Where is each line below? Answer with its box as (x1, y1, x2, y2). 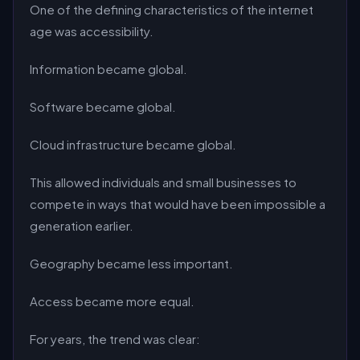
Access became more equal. (30, 293, 194, 309)
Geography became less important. (30, 256, 233, 271)
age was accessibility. (30, 23, 153, 39)
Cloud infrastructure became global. (30, 137, 236, 152)
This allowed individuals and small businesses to (30, 174, 297, 190)
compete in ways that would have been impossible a (30, 196, 325, 211)
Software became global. (30, 99, 176, 114)
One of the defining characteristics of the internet (30, 2, 313, 17)
